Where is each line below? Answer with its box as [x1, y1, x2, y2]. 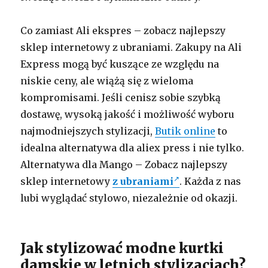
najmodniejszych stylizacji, [20, 124, 156, 137]
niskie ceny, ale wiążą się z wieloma [20, 74, 194, 87]
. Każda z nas [179, 175, 242, 187]
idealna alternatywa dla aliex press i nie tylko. [20, 141, 245, 154]
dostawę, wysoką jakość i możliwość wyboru [20, 108, 235, 120]
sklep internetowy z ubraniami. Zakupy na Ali [20, 41, 242, 53]
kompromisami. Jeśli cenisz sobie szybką [20, 91, 221, 103]
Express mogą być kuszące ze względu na [20, 57, 220, 70]
